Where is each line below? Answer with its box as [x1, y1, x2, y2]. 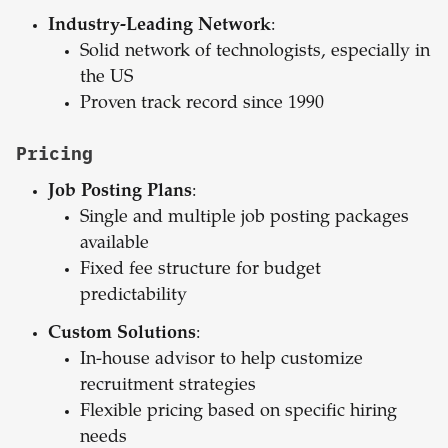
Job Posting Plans [48, 183, 192, 202]
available [80, 235, 149, 254]
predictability [80, 287, 187, 306]
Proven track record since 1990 [80, 95, 324, 114]
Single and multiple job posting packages [80, 209, 409, 228]
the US [80, 69, 133, 88]
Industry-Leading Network [48, 17, 271, 36]
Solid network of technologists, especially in [80, 43, 430, 62]
